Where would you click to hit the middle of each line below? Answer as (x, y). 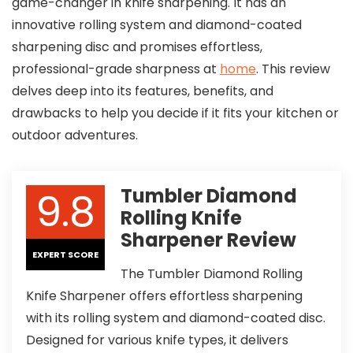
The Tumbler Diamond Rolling (212, 273)
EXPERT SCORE (65, 254)
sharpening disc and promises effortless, (137, 46)
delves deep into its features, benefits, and (143, 91)
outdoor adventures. (75, 135)
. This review (293, 69)
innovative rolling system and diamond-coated (157, 24)
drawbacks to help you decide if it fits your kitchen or (175, 113)
